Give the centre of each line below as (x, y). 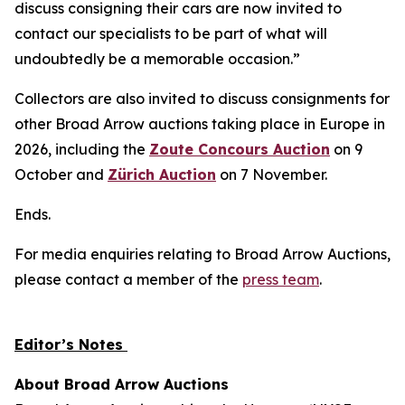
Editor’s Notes (69, 344)
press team (281, 279)
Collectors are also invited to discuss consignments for (202, 99)
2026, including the (82, 149)
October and (61, 174)
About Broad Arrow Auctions (122, 384)
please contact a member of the (128, 279)
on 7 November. (272, 174)
